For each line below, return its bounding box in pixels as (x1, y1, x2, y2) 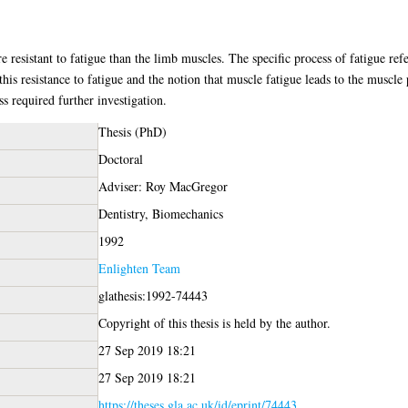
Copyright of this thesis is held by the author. (97, 313, 331, 331)
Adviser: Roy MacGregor (97, 177, 228, 195)
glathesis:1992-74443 (97, 286, 208, 304)
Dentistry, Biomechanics (97, 204, 223, 222)
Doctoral (97, 149, 143, 168)
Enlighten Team (97, 259, 180, 277)
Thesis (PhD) (97, 122, 167, 140)
